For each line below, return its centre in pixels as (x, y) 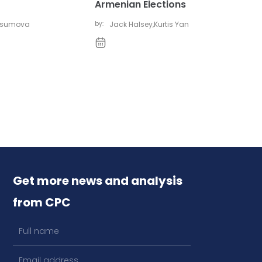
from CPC (42, 203)
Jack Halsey (131, 25)
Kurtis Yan (171, 25)
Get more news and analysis (98, 181)
